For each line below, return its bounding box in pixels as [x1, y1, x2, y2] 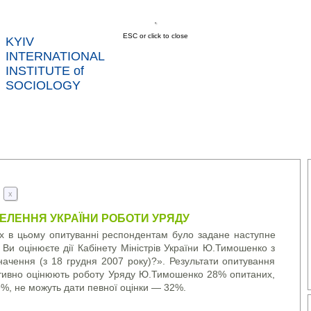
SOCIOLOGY [6, 78, 81, 92]
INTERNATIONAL [6, 49, 105, 63]
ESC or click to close [123, 32, 188, 40]
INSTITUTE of [6, 64, 84, 78]
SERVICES [127, 128, 170, 137]
